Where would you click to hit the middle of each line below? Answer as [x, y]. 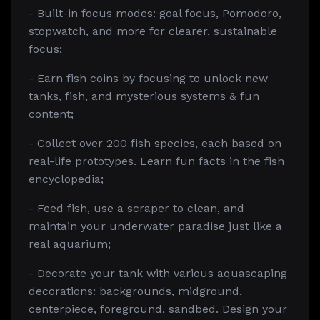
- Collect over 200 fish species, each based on [155, 143]
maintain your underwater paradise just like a [155, 226]
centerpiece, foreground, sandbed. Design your [158, 309]
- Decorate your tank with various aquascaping [158, 273]
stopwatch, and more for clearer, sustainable [153, 31]
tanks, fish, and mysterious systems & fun [144, 96]
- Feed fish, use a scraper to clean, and [136, 208]
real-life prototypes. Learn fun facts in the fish [156, 161]
